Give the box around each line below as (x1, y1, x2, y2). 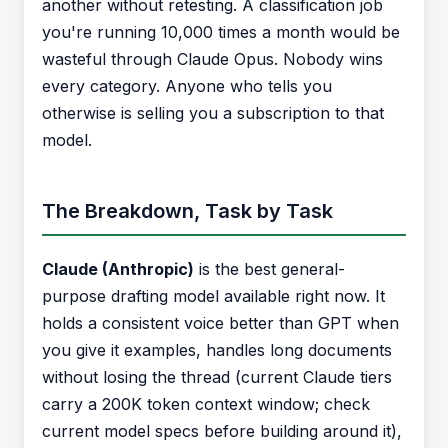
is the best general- (194, 259, 345, 279)
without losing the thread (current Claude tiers (42, 367, 392, 387)
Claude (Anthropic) (42, 259, 194, 279)
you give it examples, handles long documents (42, 340, 392, 360)
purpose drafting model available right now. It (42, 286, 385, 306)
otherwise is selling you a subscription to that (42, 103, 384, 123)
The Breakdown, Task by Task (42, 199, 333, 223)
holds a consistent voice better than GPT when (42, 313, 399, 333)
